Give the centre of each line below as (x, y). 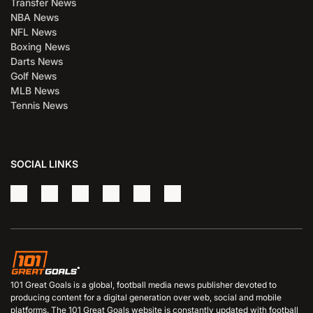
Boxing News (40, 47)
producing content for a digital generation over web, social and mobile (146, 298)
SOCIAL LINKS (44, 164)
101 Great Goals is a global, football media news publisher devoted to (144, 285)
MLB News (35, 91)
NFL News (34, 32)
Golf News (34, 76)
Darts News (37, 61)
